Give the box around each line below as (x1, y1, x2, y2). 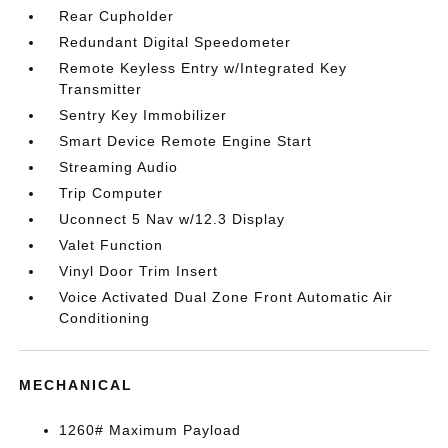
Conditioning (59, 310, 151, 326)
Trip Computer (59, 185, 164, 201)
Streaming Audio (59, 159, 179, 175)
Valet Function (59, 237, 164, 253)
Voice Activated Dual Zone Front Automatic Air (59, 289, 394, 305)
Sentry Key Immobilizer (59, 107, 228, 123)
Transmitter (59, 81, 143, 97)
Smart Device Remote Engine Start (59, 133, 313, 149)
